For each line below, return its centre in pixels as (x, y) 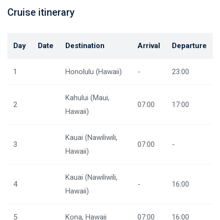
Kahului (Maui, (87, 98)
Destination (85, 46)
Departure (189, 46)
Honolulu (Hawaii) (94, 72)
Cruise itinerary (41, 12)
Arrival (149, 46)
